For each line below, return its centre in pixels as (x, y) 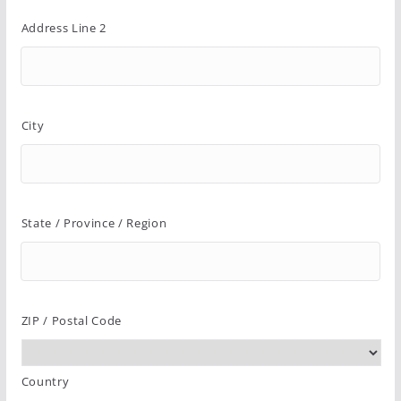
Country (45, 382)
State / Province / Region (94, 223)
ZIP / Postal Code (72, 321)
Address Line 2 (64, 28)
